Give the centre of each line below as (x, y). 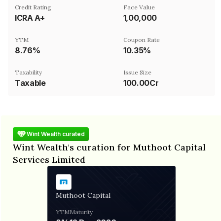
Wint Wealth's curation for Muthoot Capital (109, 147)
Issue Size (137, 72)
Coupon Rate (142, 39)
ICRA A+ (30, 18)
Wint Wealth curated (56, 134)
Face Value (139, 7)
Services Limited (49, 159)
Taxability (28, 72)
